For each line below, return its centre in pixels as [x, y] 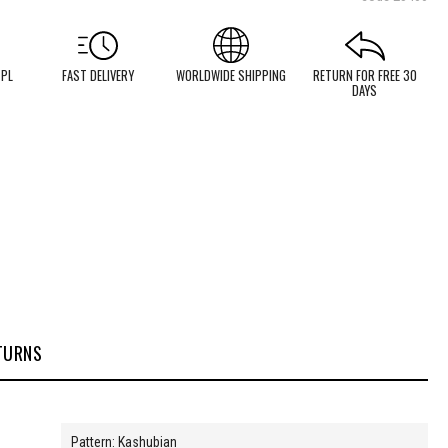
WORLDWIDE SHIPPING [231, 75]
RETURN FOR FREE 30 [364, 75]
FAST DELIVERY [98, 75]
